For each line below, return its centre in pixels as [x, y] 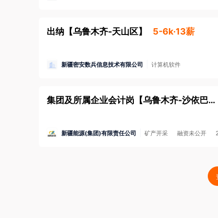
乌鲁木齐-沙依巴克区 [212, 100]
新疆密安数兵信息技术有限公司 [102, 64]
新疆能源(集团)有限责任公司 [99, 133]
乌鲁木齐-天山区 [106, 31]
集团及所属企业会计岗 [91, 100]
